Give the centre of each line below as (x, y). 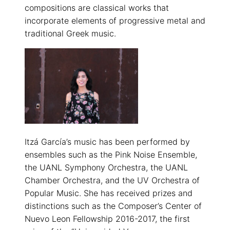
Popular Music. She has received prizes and (109, 193)
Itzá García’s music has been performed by (107, 142)
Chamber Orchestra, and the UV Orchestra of (112, 180)
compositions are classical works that (97, 8)
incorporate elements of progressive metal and (115, 21)
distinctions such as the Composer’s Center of (113, 206)
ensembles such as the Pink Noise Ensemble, (111, 155)
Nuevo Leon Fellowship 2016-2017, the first (107, 219)
